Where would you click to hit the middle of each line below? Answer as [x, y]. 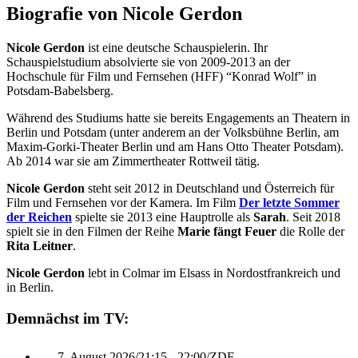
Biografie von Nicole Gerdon [124, 13]
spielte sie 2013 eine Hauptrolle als [163, 217]
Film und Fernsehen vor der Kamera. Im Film [123, 202]
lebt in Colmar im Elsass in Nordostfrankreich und [213, 272]
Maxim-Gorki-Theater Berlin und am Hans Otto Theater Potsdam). [175, 146]
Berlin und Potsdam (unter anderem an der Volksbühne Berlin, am [173, 132]
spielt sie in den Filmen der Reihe [92, 231]
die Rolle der [310, 231]
